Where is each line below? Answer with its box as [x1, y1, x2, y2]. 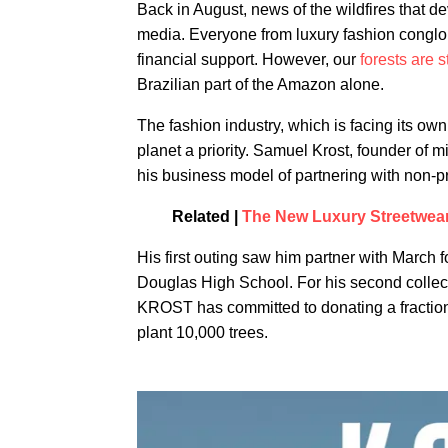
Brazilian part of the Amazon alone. [137, 76, 384, 93]
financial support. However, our [137, 51, 360, 68]
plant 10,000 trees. [137, 324, 268, 341]
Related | [171, 208, 238, 225]
